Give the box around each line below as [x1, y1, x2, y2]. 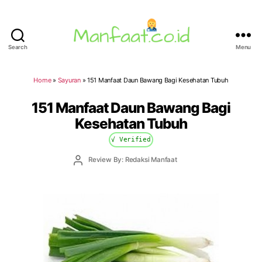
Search [8, 44, 27, 51]
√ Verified [111, 135, 151, 143]
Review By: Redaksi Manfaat [88, 156, 177, 164]
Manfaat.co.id [130, 51, 194, 64]
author [77, 165, 98, 174]
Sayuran [57, 75, 81, 84]
